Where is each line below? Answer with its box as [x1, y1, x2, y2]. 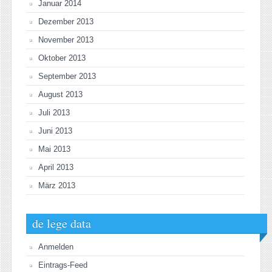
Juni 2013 [38, 126, 72, 136]
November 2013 [38, 35, 93, 45]
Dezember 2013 [38, 17, 93, 27]
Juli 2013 [38, 108, 70, 118]
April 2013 [38, 163, 73, 172]
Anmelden [38, 242, 73, 252]
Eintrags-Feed [38, 260, 87, 270]
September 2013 [38, 72, 96, 81]
